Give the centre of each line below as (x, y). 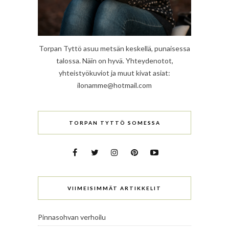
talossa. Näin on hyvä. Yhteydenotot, (114, 61)
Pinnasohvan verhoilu (72, 217)
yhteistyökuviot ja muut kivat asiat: (114, 73)
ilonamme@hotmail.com (114, 85)
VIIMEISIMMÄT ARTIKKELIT (114, 188)
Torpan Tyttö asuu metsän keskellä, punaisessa (114, 49)
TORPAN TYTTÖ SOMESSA (114, 123)
